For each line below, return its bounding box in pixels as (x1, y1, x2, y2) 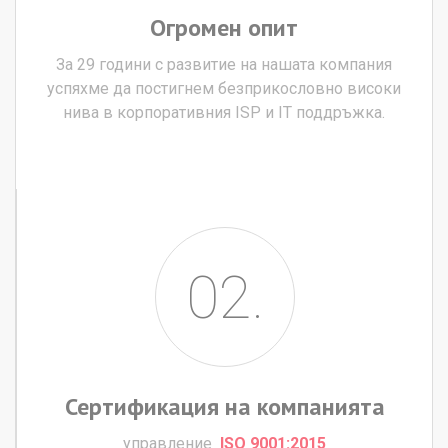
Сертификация (64, 390, 219, 422)
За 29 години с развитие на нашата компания (56, 54, 392, 74)
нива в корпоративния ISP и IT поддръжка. (63, 102, 385, 122)
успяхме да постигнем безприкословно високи (47, 78, 401, 98)
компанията (256, 390, 385, 422)
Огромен (150, 11, 242, 43)
